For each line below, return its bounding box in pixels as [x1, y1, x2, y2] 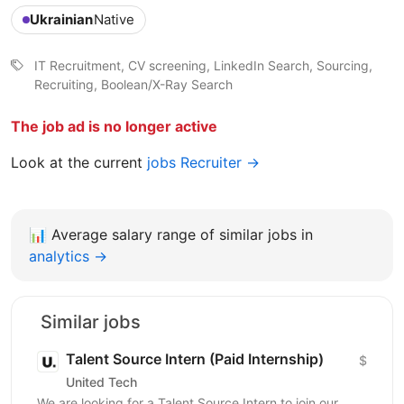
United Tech [66, 374, 137, 390]
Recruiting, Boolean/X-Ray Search [34, 76, 233, 92]
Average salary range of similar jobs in [51, 225, 313, 243]
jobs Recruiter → [147, 152, 260, 171]
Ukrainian [30, 10, 93, 28]
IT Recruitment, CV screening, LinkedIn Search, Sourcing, [34, 57, 372, 73]
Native [94, 10, 134, 28]
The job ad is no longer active [11, 116, 217, 135]
